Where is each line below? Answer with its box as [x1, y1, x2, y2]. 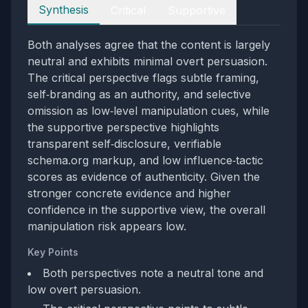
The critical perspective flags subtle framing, [27, 71, 259, 85]
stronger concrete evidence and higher [27, 186, 231, 200]
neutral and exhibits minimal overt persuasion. [27, 54, 267, 68]
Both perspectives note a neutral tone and [43, 266, 263, 280]
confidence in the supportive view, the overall [27, 203, 265, 217]
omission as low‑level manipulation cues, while [27, 104, 269, 118]
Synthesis [38, 3, 89, 16]
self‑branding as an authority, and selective [27, 87, 251, 101]
